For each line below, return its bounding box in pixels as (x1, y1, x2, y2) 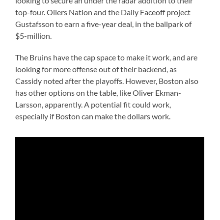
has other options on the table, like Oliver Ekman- (15, 87, 182, 97)
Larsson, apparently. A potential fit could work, (15, 99, 171, 109)
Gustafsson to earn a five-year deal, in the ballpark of (15, 19, 192, 28)
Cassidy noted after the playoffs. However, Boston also (15, 76, 199, 85)
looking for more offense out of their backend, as (15, 64, 177, 74)
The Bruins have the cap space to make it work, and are (15, 52, 198, 62)
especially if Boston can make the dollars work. (15, 111, 171, 121)
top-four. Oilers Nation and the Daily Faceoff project (15, 7, 191, 17)
